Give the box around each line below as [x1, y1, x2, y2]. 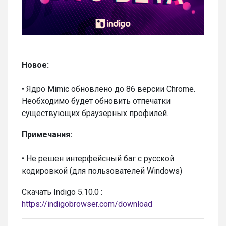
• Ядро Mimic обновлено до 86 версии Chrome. [22, 84, 195, 94]
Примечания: [22, 129, 72, 139]
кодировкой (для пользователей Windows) [22, 165, 182, 176]
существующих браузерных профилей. [22, 108, 168, 118]
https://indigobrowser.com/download [22, 199, 152, 209]
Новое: [22, 60, 49, 70]
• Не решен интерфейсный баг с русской [22, 153, 174, 163]
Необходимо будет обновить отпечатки [22, 96, 171, 106]
